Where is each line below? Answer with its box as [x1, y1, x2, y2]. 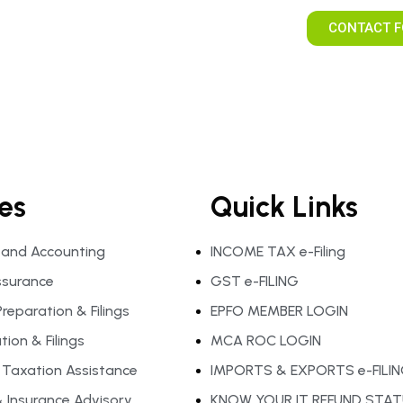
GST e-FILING [210, 273, 299, 290]
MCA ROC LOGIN [210, 332, 321, 349]
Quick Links [210, 190, 358, 224]
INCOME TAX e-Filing [210, 243, 345, 260]
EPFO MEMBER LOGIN [210, 302, 348, 319]
